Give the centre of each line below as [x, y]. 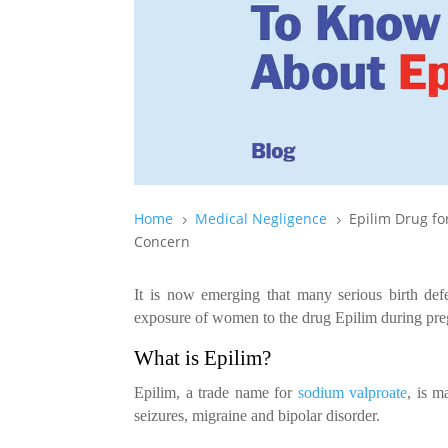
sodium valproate [352, 392]
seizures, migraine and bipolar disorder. [257, 415]
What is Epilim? [203, 357]
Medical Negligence [261, 218]
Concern [162, 241]
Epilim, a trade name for [216, 392]
